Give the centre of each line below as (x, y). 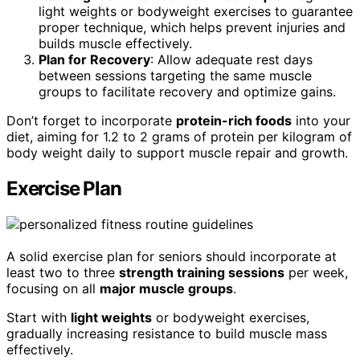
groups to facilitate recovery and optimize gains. (187, 92)
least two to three (63, 272)
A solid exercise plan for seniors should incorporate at (172, 256)
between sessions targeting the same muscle (175, 76)
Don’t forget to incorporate (91, 121)
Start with (39, 317)
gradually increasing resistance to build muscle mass (167, 333)
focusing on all (53, 288)
